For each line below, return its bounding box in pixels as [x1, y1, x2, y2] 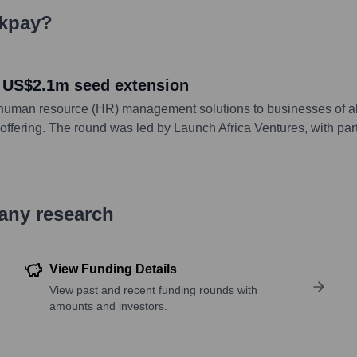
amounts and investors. [49, 299, 168, 312]
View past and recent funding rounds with [49, 283, 258, 296]
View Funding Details [49, 261, 178, 276]
